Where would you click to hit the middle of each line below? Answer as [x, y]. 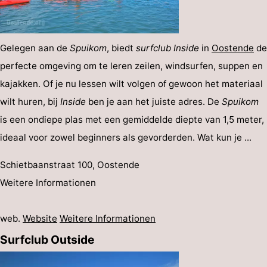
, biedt [121, 48]
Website [40, 218]
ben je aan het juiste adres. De [154, 102]
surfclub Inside [167, 48]
